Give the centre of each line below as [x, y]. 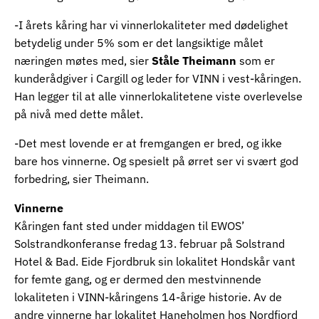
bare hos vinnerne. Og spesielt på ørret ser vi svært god [156, 161]
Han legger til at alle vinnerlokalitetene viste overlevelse [158, 96]
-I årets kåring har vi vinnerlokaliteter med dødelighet [151, 25]
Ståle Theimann [194, 61]
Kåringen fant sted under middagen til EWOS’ [129, 226]
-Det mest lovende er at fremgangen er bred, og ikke [148, 143]
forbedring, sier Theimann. [82, 179]
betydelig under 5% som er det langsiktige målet [139, 43]
